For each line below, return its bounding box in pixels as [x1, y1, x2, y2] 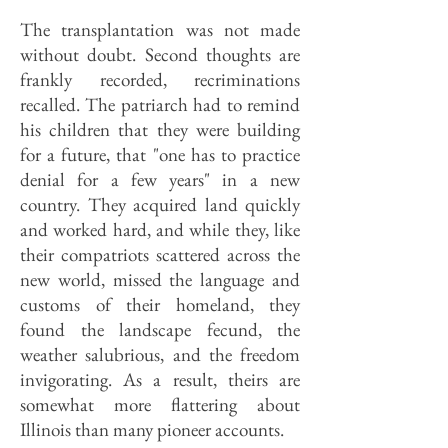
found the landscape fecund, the [20, 317, 300, 342]
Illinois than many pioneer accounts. [20, 417, 284, 442]
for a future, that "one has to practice [20, 142, 300, 167]
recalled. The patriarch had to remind [20, 92, 300, 117]
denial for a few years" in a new [20, 167, 300, 192]
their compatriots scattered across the [20, 242, 300, 267]
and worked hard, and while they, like [20, 217, 300, 242]
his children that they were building [20, 117, 300, 142]
